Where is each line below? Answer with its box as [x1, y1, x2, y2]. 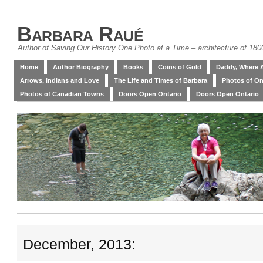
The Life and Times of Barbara [114, 77, 207, 84]
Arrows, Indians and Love [20, 77, 99, 84]
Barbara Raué [17, 22, 143, 45]
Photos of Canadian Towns [20, 90, 104, 97]
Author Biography [53, 63, 109, 70]
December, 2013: [23, 237, 136, 252]
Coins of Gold [158, 63, 201, 70]
